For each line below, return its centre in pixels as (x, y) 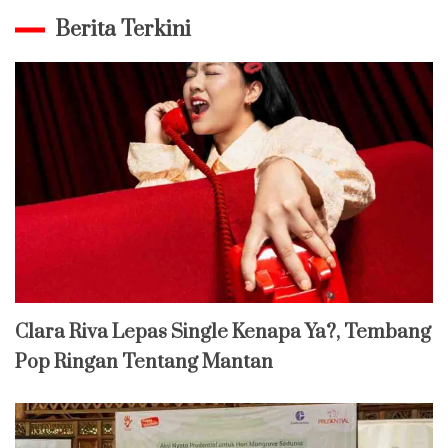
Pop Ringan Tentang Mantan (144, 362)
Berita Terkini (123, 30)
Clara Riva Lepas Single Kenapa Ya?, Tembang (223, 332)
